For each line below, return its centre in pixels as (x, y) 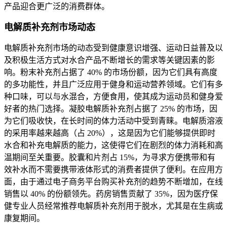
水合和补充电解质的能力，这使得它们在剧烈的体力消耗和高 (113, 145)
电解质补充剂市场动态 (50, 28)
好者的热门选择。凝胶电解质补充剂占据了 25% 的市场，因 (111, 109)
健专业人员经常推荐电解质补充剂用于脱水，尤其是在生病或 (113, 206)
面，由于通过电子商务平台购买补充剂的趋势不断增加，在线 (113, 182)
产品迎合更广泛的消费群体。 (57, 7)
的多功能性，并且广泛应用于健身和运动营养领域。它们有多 (113, 85)
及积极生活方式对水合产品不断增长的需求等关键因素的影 (109, 60)
